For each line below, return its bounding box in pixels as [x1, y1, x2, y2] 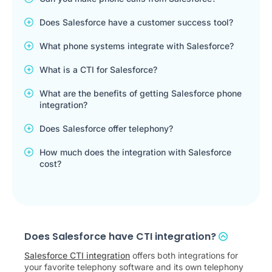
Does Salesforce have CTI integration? [24, 229, 219, 244]
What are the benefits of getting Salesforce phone [39, 88, 242, 99]
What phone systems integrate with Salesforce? [39, 41, 234, 52]
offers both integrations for [130, 250, 238, 261]
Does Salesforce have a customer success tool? [39, 17, 233, 28]
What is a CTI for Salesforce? [39, 64, 157, 75]
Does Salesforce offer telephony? [39, 123, 173, 134]
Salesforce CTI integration [24, 250, 130, 261]
